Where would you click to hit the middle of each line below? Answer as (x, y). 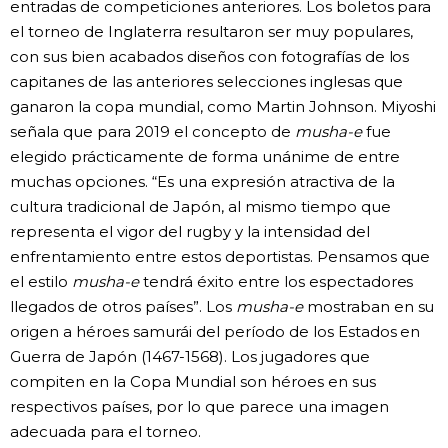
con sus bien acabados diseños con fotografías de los (210, 56)
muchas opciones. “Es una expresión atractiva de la (202, 181)
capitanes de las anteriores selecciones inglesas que (207, 81)
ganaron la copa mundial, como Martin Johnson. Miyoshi (223, 106)
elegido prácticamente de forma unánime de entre (205, 156)
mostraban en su (368, 306)
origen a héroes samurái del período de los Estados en (215, 331)
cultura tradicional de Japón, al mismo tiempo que (200, 206)
